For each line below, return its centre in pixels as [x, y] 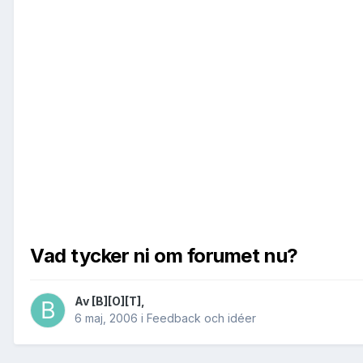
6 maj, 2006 [106, 318]
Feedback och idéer [201, 318]
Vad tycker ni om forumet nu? [164, 256]
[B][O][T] [116, 301]
